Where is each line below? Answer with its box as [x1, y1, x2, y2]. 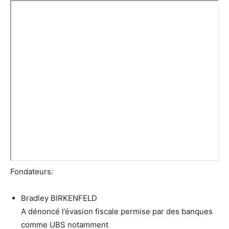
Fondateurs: [10, 167, 53, 177]
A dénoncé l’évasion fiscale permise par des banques [21, 207, 213, 217]
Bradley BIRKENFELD [21, 193, 97, 203]
